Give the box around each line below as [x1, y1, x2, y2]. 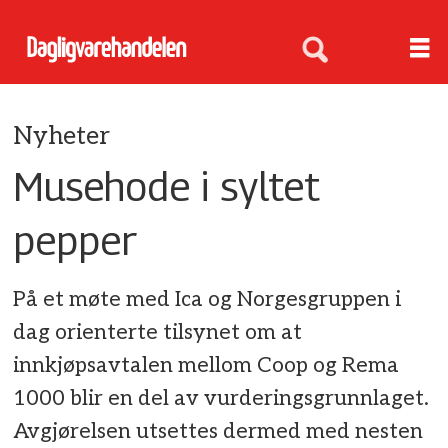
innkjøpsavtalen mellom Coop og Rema [13, 353, 400, 379]
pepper [13, 215, 138, 264]
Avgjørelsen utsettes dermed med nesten [13, 419, 424, 445]
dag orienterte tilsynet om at [13, 320, 303, 346]
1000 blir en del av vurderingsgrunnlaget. [13, 386, 430, 412]
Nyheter [13, 121, 111, 151]
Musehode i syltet [13, 161, 321, 210]
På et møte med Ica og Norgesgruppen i [13, 287, 402, 313]
